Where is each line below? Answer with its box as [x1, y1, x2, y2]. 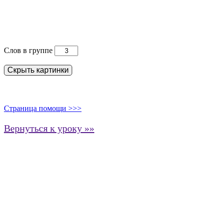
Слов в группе [4, 46, 55, 55]
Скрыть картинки [7, 66, 69, 74]
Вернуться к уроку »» [4, 123, 94, 134]
